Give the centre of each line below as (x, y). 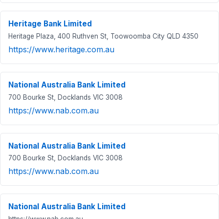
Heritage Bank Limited (50, 24)
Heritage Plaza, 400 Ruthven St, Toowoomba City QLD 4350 (103, 36)
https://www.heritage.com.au (61, 49)
